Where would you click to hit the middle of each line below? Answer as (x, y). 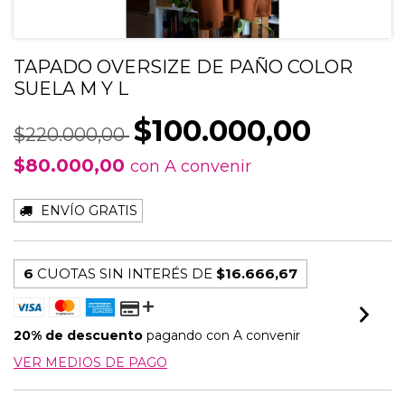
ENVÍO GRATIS (89, 211)
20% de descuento (78, 335)
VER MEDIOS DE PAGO (90, 363)
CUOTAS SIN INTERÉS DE (127, 273)
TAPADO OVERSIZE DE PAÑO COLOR (183, 67)
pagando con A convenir (221, 335)
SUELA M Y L (71, 89)
